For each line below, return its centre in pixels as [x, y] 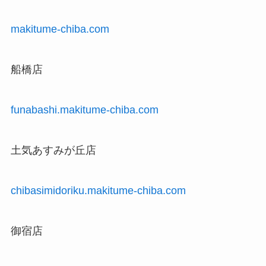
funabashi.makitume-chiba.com [84, 110]
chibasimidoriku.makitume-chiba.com [98, 190]
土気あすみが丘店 [53, 150]
